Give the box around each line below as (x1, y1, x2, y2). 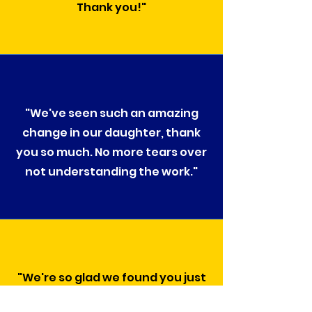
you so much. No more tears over (16, 144, 207, 160)
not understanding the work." (25, 164, 198, 180)
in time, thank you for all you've (21, 289, 202, 305)
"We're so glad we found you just (17, 270, 206, 286)
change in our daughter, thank (22, 125, 201, 141)
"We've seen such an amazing (24, 105, 198, 121)
